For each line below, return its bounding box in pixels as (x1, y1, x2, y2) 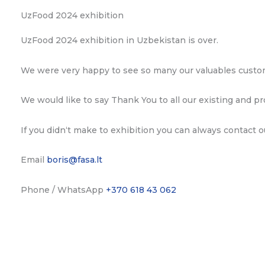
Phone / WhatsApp (21, 184, 106, 195)
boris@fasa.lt (47, 154, 102, 166)
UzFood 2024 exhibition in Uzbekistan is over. (21, 35, 218, 46)
